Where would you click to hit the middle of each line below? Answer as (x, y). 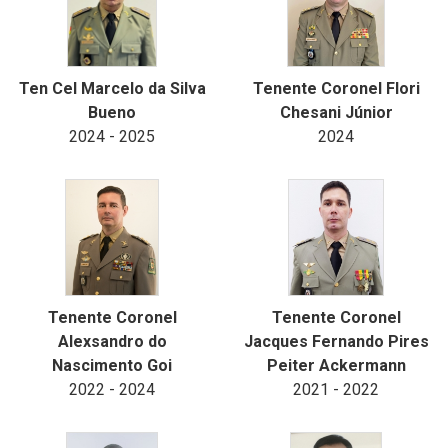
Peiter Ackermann (336, 365)
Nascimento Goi (112, 365)
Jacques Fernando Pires (336, 341)
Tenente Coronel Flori (336, 88)
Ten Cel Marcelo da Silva (112, 88)
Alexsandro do (112, 341)
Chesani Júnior (336, 112)
